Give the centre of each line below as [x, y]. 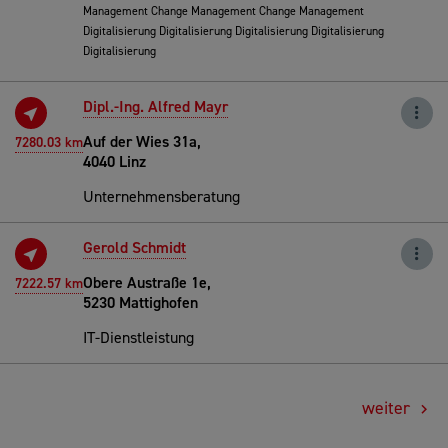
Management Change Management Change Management [223, 10]
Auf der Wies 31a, [142, 141]
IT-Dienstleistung [138, 337]
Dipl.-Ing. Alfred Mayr [155, 106]
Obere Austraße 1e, [147, 282]
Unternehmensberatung [161, 196]
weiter [388, 407]
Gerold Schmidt [134, 247]
